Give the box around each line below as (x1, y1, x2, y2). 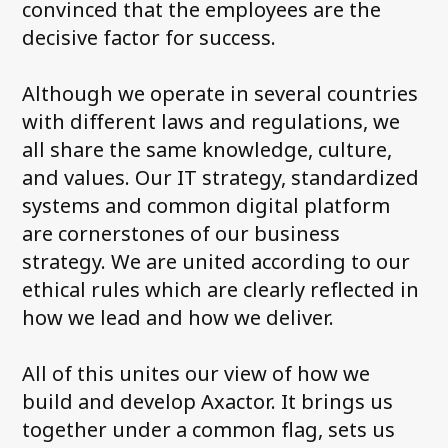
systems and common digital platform (22, 191, 391, 219)
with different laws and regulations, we (22, 107, 401, 135)
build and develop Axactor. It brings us (22, 387, 394, 415)
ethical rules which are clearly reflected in (22, 275, 420, 303)
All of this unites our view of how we (22, 359, 371, 387)
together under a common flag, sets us (22, 415, 396, 443)
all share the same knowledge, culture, (22, 135, 393, 163)
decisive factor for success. (22, 23, 277, 51)
